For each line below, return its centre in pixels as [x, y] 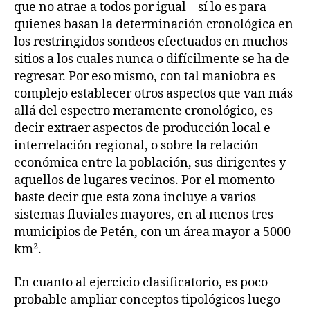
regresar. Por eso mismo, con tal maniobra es [145, 77]
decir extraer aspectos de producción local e [142, 129]
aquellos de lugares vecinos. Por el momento [144, 181]
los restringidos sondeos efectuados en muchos [151, 42]
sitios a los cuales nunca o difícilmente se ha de [152, 60]
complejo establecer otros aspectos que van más [153, 94]
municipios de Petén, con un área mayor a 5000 [152, 232]
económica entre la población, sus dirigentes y [150, 163]
